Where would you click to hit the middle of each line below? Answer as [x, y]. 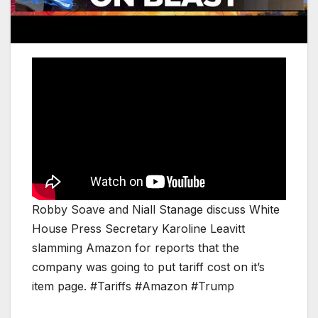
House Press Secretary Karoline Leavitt [138, 229]
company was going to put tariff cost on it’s [148, 267]
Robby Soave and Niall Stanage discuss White [156, 210]
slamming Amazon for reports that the [136, 248]
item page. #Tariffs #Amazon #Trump [133, 286]
